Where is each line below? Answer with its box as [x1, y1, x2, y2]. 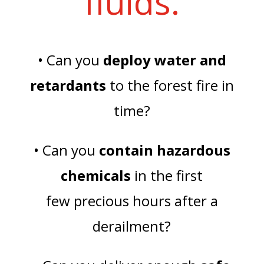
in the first [131, 166, 203, 185]
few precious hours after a [45, 191, 218, 210]
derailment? [93, 216, 171, 236]
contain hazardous [98, 140, 230, 160]
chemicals [61, 166, 131, 185]
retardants [29, 75, 106, 95]
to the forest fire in [105, 75, 234, 95]
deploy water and [103, 50, 226, 70]
